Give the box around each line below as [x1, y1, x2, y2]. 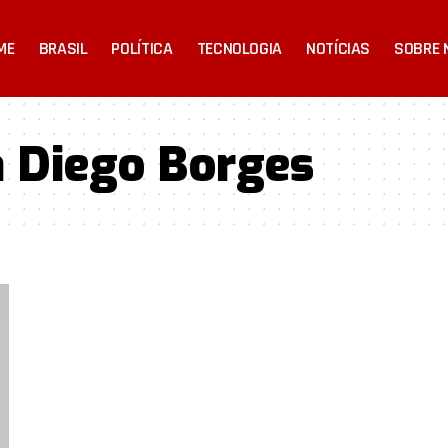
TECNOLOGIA [196, 36, 283, 60]
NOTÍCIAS [306, 36, 371, 60]
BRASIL [38, 36, 88, 60]
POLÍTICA [111, 36, 173, 60]
